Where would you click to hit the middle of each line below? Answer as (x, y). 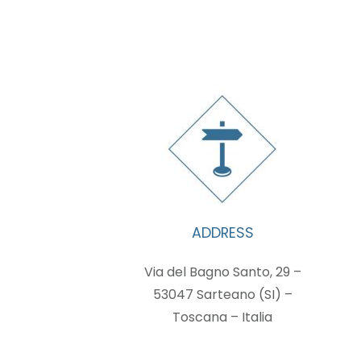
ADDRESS (222, 233)
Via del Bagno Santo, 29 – (222, 272)
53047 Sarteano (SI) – (222, 295)
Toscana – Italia (222, 317)
